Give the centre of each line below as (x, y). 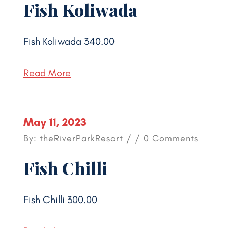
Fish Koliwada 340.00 (69, 41)
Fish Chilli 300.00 (60, 199)
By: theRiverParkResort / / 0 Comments (111, 138)
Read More (47, 73)
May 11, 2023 (55, 122)
